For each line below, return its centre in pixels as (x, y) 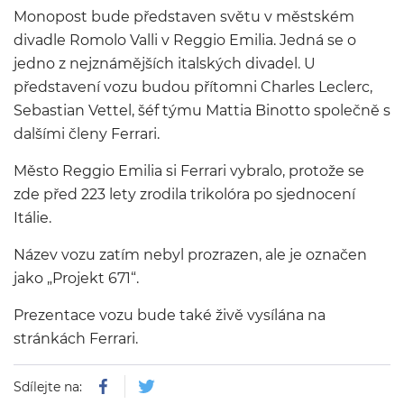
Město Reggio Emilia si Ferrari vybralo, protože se (189, 171)
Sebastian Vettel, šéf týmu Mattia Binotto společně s (202, 110)
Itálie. (32, 218)
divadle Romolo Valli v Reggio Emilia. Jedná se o (185, 40)
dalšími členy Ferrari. (87, 134)
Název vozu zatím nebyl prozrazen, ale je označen (190, 255)
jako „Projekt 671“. (76, 278)
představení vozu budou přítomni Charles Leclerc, (193, 87)
